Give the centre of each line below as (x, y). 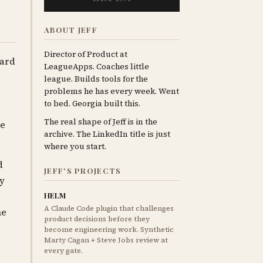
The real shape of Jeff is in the (101, 122)
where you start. (75, 146)
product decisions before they (97, 219)
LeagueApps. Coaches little (97, 67)
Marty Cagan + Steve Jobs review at (106, 240)
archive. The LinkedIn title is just (107, 134)
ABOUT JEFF (71, 30)
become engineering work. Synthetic (109, 230)
